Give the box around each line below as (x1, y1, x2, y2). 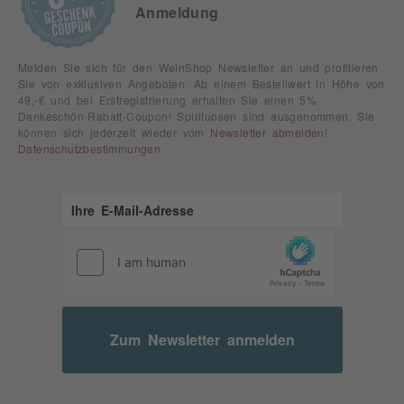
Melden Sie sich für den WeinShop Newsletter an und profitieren (18, 61, 379, 73)
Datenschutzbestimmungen (18, 142, 161, 154)
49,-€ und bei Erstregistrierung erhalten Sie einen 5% (18, 94, 317, 106)
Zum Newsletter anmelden (109, 331, 295, 346)
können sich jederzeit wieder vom (18, 126, 211, 138)
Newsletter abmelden (210, 126, 325, 138)
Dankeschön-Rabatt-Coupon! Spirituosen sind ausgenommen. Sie (18, 110, 375, 122)
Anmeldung (135, 5, 219, 20)
